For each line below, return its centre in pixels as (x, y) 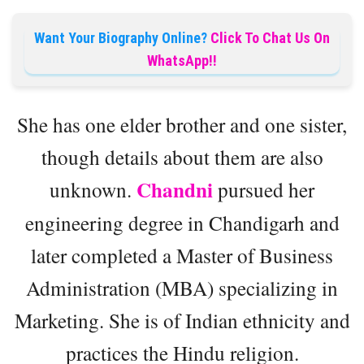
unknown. (93, 190)
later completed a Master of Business (182, 256)
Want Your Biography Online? (121, 38)
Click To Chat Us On (270, 38)
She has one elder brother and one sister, (182, 125)
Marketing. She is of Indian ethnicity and (182, 321)
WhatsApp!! (182, 61)
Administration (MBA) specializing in (182, 288)
